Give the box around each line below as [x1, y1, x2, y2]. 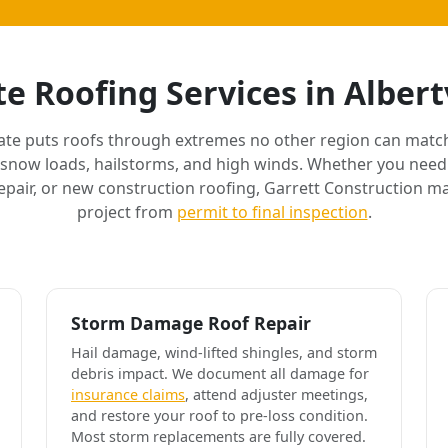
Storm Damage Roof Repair [71, 310, 311, 335]
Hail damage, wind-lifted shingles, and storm [71, 342, 377, 362]
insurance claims [71, 384, 185, 404]
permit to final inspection [176, 200, 368, 223]
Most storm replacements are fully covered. [71, 426, 366, 446]
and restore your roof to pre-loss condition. [71, 405, 368, 425]
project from [76, 200, 177, 223]
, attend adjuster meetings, [185, 384, 368, 404]
